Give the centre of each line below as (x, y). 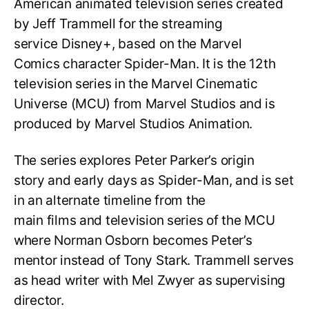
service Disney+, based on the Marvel (128, 44)
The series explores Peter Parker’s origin (134, 161)
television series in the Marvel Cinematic (136, 84)
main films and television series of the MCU (144, 221)
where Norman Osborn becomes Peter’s (133, 241)
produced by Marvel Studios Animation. (133, 124)
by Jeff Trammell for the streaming (118, 24)
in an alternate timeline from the (110, 201)
